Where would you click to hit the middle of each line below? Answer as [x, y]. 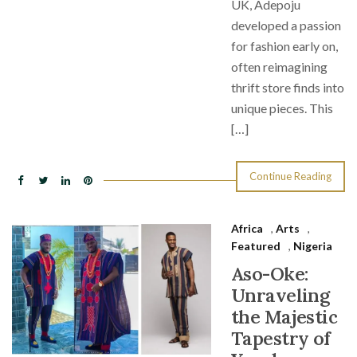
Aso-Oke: [270, 274]
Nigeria [313, 246]
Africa [247, 228]
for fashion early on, [284, 46]
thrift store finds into [288, 87]
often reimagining [279, 67]
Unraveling [280, 295]
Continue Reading [290, 176]
